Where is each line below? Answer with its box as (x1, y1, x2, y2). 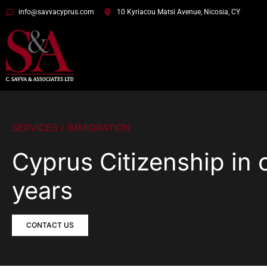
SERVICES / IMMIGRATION (12, 121, 131, 133)
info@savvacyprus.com (18, 8, 95, 16)
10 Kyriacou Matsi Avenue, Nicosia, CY (116, 8, 240, 16)
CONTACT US (26, 221, 74, 230)
